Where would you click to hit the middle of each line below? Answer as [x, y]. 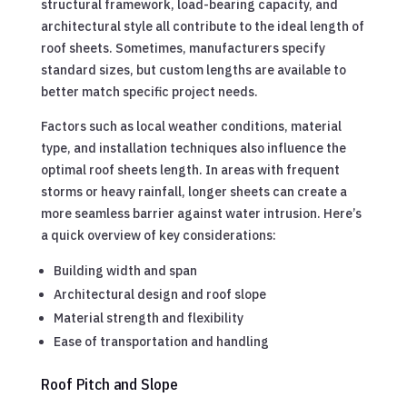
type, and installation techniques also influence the [193, 148]
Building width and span [125, 270]
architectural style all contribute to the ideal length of [202, 26]
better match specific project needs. [149, 91]
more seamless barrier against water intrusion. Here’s [201, 213]
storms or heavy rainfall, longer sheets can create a [194, 191]
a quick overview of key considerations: [158, 235]
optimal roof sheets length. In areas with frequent [190, 169]
